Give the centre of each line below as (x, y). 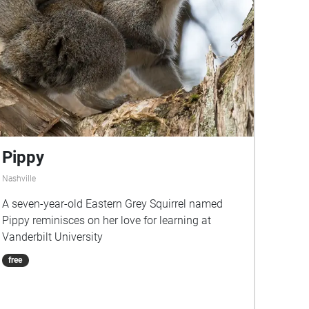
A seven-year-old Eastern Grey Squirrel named (112, 204)
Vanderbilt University (52, 237)
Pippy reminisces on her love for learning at (106, 221)
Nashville (19, 179)
